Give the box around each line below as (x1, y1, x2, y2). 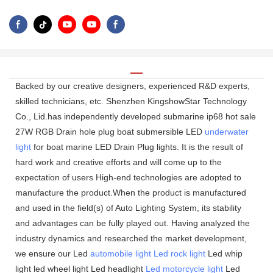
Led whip (205, 248, 243, 258)
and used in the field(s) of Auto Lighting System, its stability (15, 202, 241, 213)
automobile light (90, 248, 151, 258)
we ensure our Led (15, 248, 90, 258)
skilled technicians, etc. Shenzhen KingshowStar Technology (15, 96, 247, 106)
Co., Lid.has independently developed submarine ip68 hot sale (15, 111, 256, 121)
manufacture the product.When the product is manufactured (15, 187, 246, 197)
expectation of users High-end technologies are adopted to (15, 172, 241, 182)
